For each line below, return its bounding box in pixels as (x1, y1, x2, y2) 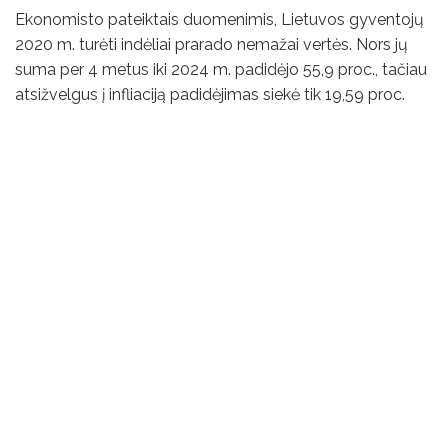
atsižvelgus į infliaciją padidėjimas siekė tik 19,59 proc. (15, 85, 405, 105)
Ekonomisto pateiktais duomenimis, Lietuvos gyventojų (15, 10, 424, 30)
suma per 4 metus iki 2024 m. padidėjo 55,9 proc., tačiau (15, 60, 427, 80)
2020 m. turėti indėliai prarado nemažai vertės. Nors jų (15, 35, 408, 55)
